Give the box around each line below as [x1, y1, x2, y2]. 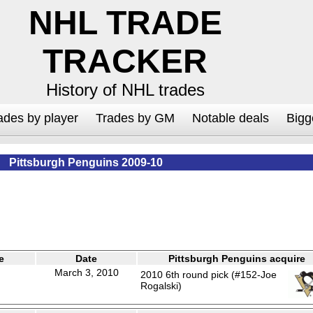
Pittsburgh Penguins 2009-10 [9, 156, 163, 168]
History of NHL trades [45, 80, 205, 99]
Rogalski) [140, 280, 182, 291]
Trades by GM [96, 111, 175, 125]
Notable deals [192, 111, 269, 125]
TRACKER [43, 43, 208, 80]
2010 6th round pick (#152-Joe [140, 269, 277, 280]
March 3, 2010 [54, 267, 119, 278]
